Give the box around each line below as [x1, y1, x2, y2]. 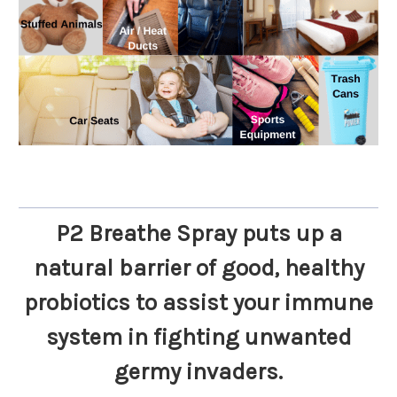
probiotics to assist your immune [24, 289, 373, 316]
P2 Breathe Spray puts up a [55, 220, 342, 247]
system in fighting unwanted [45, 323, 352, 351]
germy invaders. [114, 358, 283, 385]
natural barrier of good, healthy [33, 254, 364, 282]
